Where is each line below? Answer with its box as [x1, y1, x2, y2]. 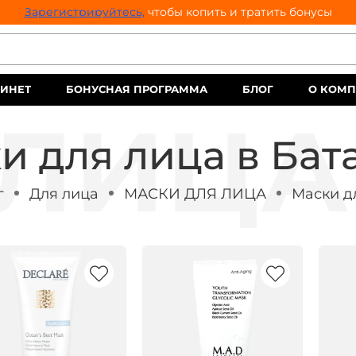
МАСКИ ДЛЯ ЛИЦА [123, 184, 266, 203]
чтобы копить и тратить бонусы [144, 5, 332, 19]
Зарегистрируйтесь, [24, 5, 145, 19]
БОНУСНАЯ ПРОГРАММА [65, 83, 207, 95]
